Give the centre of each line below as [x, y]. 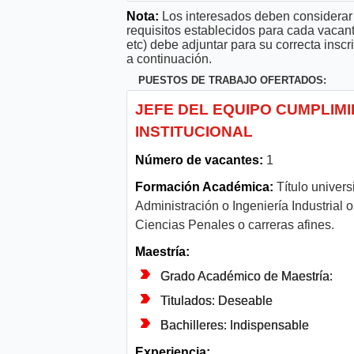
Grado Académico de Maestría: [247, 277]
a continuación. [169, 59]
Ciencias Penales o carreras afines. [235, 225]
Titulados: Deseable [217, 301]
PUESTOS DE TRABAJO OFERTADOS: [232, 81]
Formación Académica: [204, 187]
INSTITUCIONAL [194, 132]
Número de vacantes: [199, 160]
